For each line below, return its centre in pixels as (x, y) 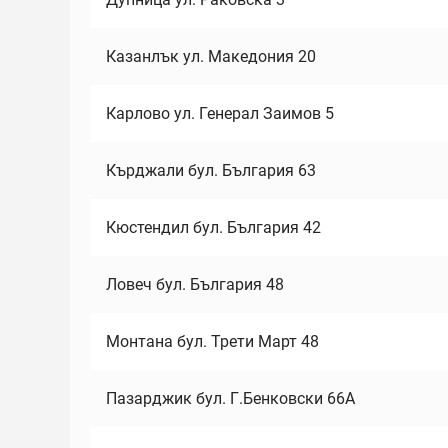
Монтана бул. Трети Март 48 (212, 341)
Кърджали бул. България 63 (211, 170)
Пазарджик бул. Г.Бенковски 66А (230, 398)
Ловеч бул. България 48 (195, 284)
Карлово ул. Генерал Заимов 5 (220, 113)
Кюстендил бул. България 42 (213, 227)
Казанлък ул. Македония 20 (211, 56)
